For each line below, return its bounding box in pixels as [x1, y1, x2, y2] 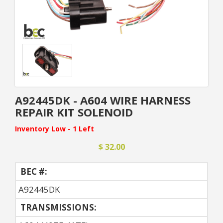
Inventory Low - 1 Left [15, 123, 94, 133]
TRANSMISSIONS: [18, 201, 97, 213]
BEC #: [18, 165, 47, 177]
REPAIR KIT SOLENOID [15, 104, 133, 119]
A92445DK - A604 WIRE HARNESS [15, 92, 191, 108]
